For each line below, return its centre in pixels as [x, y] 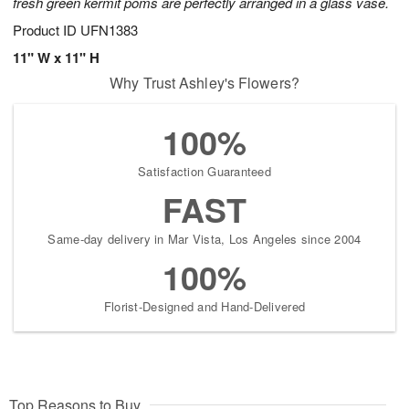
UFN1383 [109, 30]
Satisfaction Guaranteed [204, 172]
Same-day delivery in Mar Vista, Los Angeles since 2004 [204, 239]
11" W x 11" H [56, 58]
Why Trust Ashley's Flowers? [204, 83]
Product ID [47, 30]
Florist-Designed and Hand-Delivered [204, 307]
